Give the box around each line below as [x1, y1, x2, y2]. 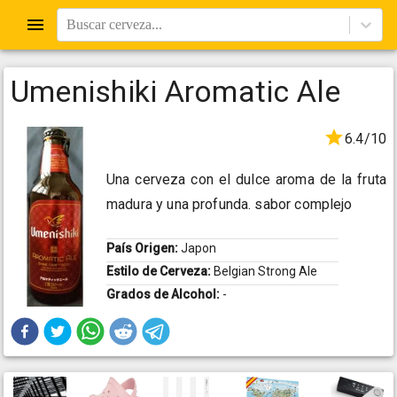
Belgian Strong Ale [214, 264, 317, 279]
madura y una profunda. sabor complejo [106, 196, 353, 214]
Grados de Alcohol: [106, 287, 222, 302]
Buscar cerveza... [66, 17, 162, 32]
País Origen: [106, 241, 181, 256]
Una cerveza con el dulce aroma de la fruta [106, 171, 386, 189]
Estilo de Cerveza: [106, 264, 214, 279]
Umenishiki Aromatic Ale [11, 74, 341, 109]
